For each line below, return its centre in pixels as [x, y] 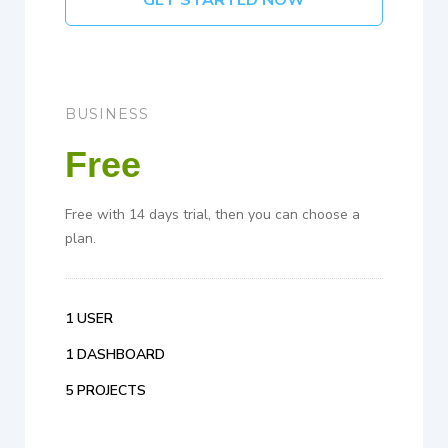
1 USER [89, 319]
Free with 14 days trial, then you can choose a [212, 215]
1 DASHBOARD [115, 355]
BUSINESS [107, 114]
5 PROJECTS [105, 391]
